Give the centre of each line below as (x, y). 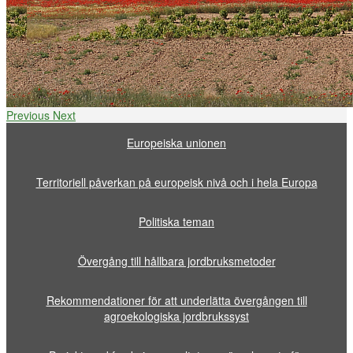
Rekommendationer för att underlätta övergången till (176, 300)
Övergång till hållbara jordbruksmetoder (176, 261)
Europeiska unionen (176, 143)
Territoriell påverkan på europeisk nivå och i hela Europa (176, 182)
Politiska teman (176, 221)
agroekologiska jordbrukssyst (176, 316)
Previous (28, 115)
